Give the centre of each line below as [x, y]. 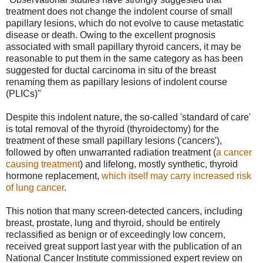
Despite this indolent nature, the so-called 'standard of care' [128, 117]
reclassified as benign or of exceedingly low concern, [116, 235]
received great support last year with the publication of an [124, 247]
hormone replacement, [54, 176]
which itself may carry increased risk [176, 176]
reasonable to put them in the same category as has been [124, 59]
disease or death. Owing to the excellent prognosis [111, 35]
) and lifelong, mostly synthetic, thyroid [159, 164]
